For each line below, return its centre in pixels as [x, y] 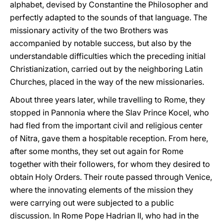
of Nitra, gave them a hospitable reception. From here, [109, 138]
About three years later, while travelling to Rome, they [108, 100]
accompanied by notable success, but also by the [101, 43]
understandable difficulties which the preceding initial [108, 56]
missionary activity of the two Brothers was [89, 30]
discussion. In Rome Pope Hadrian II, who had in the [104, 216]
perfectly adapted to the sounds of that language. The [109, 17]
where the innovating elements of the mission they [102, 190]
